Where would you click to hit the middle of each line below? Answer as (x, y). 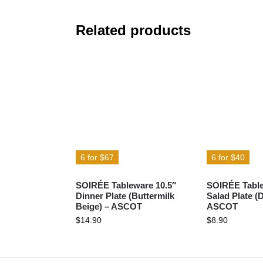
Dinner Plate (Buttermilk (125, 196)
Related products (133, 31)
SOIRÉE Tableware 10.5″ (126, 186)
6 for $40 (228, 158)
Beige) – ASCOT (109, 207)
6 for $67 (97, 158)
